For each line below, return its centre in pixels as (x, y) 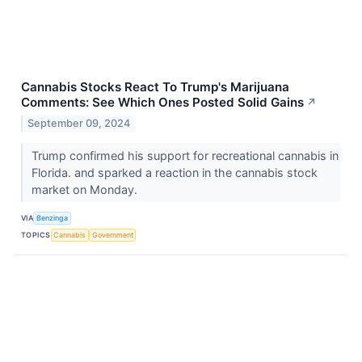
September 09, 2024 (79, 123)
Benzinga (53, 218)
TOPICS (36, 235)
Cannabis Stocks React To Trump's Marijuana (155, 87)
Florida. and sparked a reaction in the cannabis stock (174, 172)
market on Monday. (86, 189)
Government (112, 235)
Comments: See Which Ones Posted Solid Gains (162, 103)
